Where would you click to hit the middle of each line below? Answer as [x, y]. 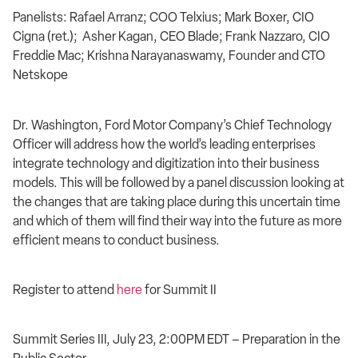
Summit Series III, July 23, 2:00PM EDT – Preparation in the [177, 340]
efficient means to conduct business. [116, 240]
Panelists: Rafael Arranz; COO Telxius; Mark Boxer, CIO [163, 18]
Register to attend [65, 290]
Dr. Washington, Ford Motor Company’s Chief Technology [172, 125]
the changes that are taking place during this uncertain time [177, 201]
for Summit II [179, 290]
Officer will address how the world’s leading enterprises [164, 144]
